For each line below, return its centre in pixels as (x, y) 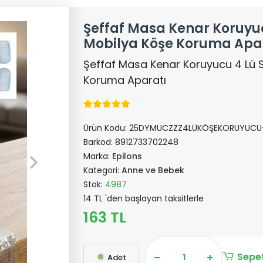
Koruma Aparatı (125, 80)
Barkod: (100, 142)
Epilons (127, 156)
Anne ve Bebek (153, 170)
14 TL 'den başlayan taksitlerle (144, 198)
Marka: (98, 156)
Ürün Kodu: (107, 128)
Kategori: (103, 170)
